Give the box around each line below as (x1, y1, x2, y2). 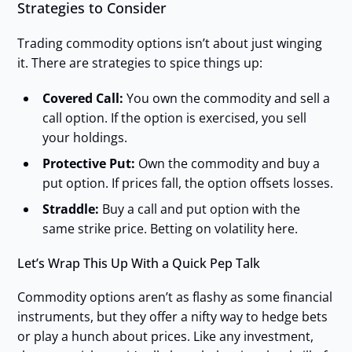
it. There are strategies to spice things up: (16, 53, 262, 71)
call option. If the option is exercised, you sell (42, 108, 306, 126)
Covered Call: (42, 89, 123, 107)
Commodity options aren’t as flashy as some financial (16, 288, 332, 306)
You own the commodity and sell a (123, 89, 330, 107)
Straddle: (42, 200, 99, 218)
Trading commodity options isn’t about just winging (16, 34, 322, 52)
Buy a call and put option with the (98, 200, 300, 218)
